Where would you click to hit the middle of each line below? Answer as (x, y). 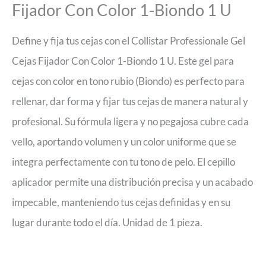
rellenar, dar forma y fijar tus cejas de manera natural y (130, 102)
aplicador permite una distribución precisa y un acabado (132, 182)
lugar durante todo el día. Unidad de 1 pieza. (107, 223)
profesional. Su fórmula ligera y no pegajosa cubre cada (130, 122)
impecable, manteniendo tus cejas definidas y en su (121, 202)
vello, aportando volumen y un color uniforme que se (124, 142)
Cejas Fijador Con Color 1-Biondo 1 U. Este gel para (123, 61)
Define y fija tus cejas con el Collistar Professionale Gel (129, 41)
